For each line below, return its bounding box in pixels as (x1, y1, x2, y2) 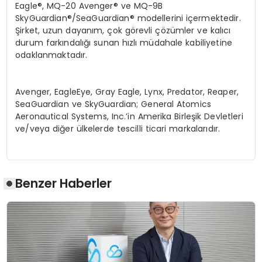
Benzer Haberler (15, 175, 112, 192)
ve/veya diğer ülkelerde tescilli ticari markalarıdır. (15, 123, 220, 135)
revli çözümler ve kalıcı (135, 25, 231, 36)
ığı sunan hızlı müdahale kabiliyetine (82, 37, 232, 49)
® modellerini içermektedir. (129, 12, 241, 24)
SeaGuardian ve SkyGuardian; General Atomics (15, 98, 212, 110)
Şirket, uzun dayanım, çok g (15, 25, 130, 36)
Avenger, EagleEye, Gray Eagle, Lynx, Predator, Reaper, (15, 86, 239, 98)
